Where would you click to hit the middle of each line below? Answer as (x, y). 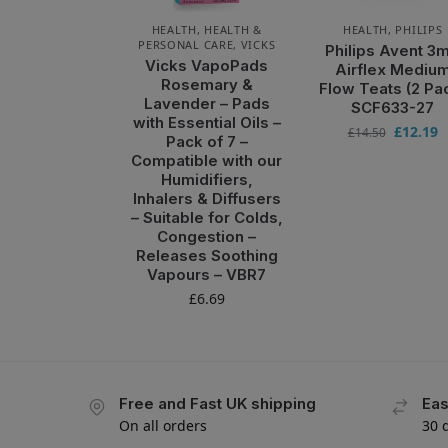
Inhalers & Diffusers (206, 198)
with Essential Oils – (206, 122)
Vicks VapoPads (207, 65)
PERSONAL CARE (186, 44)
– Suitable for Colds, (206, 217)
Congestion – (207, 236)
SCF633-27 (393, 107)
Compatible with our (207, 160)
